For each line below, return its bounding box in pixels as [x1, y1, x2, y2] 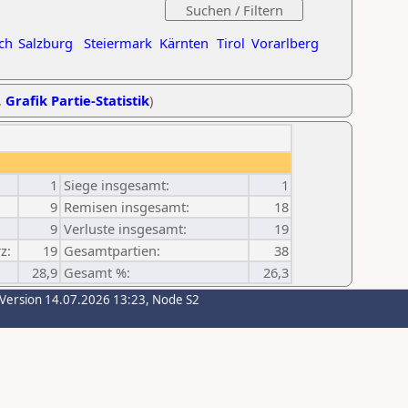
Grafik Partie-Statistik [5, 91, 149, 109]
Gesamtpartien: [64, 241, 160, 260]
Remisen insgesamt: [64, 198, 189, 216]
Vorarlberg [251, 34, 319, 52]
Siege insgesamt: [64, 176, 169, 194]
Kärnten [159, 34, 209, 52]
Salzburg [18, 34, 73, 52]
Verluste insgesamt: [64, 219, 187, 238]
